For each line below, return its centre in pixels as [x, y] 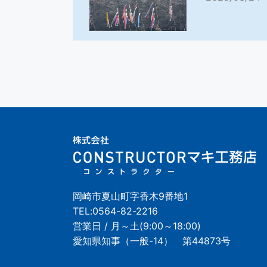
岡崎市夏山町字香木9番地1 [130, 196]
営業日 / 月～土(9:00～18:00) [137, 226]
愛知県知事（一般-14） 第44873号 [152, 241]
